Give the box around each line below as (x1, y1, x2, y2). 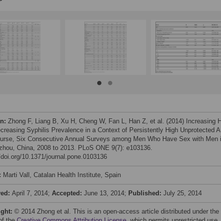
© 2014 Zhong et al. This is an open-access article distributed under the (14, 208, 219, 215)
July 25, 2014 (163, 189, 202, 197)
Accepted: (52, 189, 84, 197)
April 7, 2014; (12, 189, 52, 197)
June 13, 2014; (84, 189, 128, 197)
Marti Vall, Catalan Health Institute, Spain (3, 171, 121, 179)
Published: (128, 189, 163, 197)
